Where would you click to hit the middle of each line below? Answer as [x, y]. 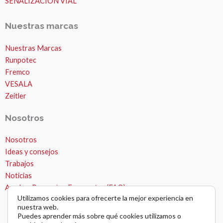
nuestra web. [38, 207]
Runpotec [21, 60]
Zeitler [16, 96]
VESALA [19, 84]
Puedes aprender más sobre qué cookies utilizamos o [99, 216]
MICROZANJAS [58, 147]
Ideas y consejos [32, 152]
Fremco [17, 72]
